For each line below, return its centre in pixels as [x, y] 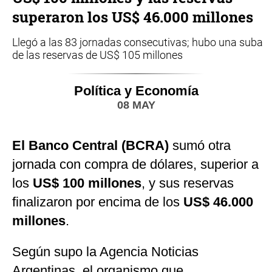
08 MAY [136, 105]
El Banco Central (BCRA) [90, 146]
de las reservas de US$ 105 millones [97, 55]
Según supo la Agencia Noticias [105, 252]
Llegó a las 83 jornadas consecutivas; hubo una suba [138, 42]
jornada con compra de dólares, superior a [135, 165]
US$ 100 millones [87, 183]
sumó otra [200, 146]
